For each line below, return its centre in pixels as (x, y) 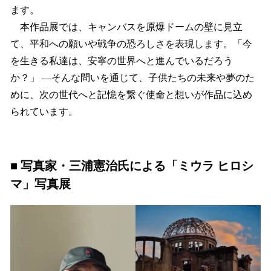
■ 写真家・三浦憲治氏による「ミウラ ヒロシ (132, 166)
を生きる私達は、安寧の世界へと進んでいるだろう (122, 60)
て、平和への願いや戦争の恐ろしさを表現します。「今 (131, 44)
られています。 (44, 111)
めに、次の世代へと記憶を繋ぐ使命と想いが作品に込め (131, 94)
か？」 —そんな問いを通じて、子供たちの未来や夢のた (132, 77)
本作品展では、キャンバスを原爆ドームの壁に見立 (126, 27)
